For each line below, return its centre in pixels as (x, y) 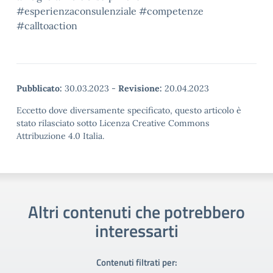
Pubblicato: (39, 88)
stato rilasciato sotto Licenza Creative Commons (113, 123)
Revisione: (140, 88)
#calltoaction (47, 26)
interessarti (136, 231)
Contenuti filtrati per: (136, 262)
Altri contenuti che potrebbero (136, 212)
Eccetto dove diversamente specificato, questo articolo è (129, 110)
